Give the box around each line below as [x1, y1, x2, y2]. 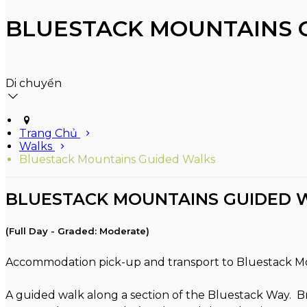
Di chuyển [5, 77, 62, 90]
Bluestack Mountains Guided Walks [19, 153, 215, 167]
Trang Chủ [19, 127, 77, 140]
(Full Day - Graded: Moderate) [5, 225, 149, 237]
